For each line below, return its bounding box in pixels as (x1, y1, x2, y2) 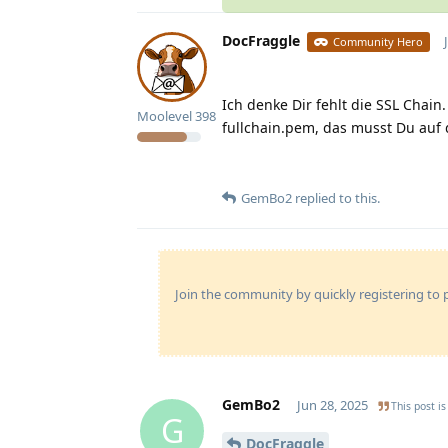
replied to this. (292, 188, 380, 207)
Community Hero (333, 33, 424, 49)
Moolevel (137, 106, 192, 125)
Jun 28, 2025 (296, 395, 368, 414)
